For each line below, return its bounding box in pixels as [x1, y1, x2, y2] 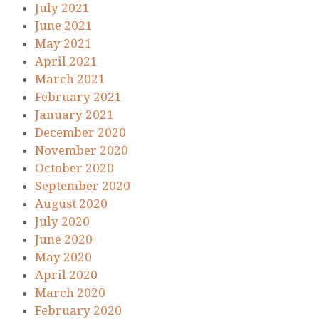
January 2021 [35, 108, 114, 122]
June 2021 [35, 19, 93, 33]
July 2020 [35, 214, 90, 229]
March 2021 [35, 72, 105, 87]
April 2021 [35, 54, 98, 69]
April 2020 [35, 268, 98, 283]
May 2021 [35, 36, 92, 51]
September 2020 [35, 179, 130, 194]
